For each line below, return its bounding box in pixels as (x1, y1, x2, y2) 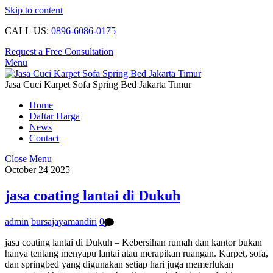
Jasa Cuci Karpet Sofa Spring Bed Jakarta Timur (5, 79, 191, 90)
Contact (29, 133, 59, 143)
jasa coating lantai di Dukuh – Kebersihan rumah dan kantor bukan (5, 237, 262, 248)
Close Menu (5, 154, 52, 164)
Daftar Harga (29, 111, 80, 121)
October (5, 165, 36, 175)
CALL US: (5, 26, 51, 36)
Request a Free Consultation (5, 46, 113, 57)
